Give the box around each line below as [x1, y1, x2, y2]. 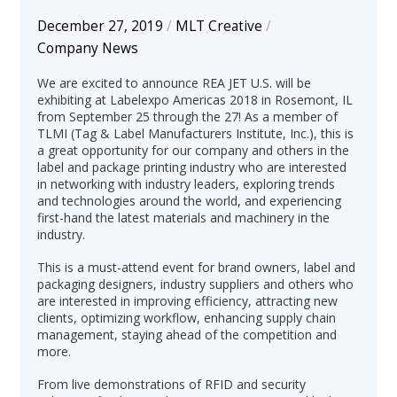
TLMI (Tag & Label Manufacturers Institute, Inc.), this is [37, 124, 354, 142]
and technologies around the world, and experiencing [37, 191, 342, 209]
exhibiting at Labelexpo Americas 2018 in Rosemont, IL [37, 90, 354, 108]
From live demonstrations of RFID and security [37, 376, 307, 393]
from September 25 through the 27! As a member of [37, 107, 339, 125]
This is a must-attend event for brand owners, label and [37, 258, 356, 276]
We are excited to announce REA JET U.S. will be [37, 74, 312, 91]
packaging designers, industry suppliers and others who [37, 275, 354, 292]
